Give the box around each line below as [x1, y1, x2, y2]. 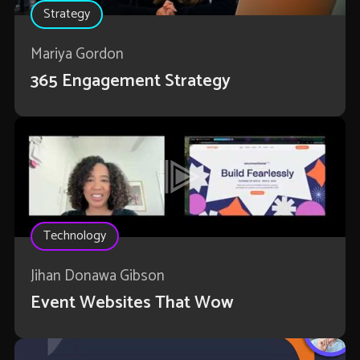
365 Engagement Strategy [30, 67, 231, 96]
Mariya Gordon [30, 42, 124, 67]
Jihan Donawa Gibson [30, 264, 165, 289]
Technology [43, 225, 106, 247]
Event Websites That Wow [30, 288, 234, 318]
